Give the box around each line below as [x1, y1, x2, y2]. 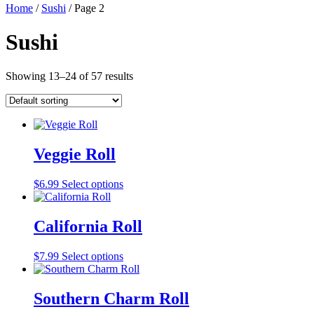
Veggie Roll [34, 145, 116, 164]
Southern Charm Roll [34, 289, 189, 308]
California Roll [34, 217, 142, 236]
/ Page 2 [66, 1, 104, 14]
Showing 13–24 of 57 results [6, 70, 133, 83]
